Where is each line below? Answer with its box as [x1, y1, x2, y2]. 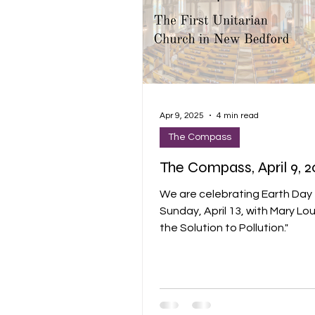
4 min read [217, 110, 259, 120]
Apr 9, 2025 [160, 110, 204, 120]
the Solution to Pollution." [160, 222, 288, 233]
